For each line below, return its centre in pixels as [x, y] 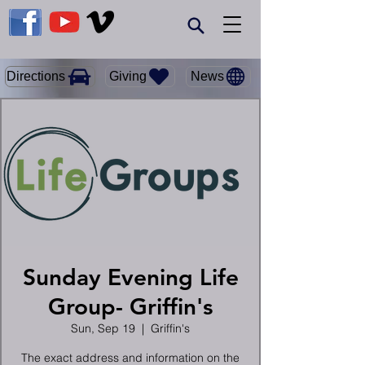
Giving [128, 76]
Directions [36, 76]
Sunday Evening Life [130, 277]
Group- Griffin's [130, 306]
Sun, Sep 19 [103, 328]
